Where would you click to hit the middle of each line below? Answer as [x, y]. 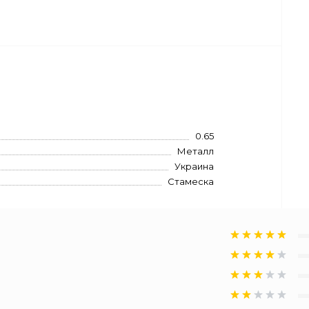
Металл [196, 151]
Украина [195, 166]
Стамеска [191, 181]
